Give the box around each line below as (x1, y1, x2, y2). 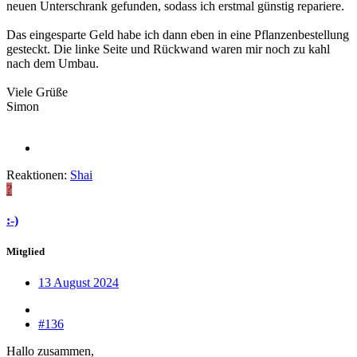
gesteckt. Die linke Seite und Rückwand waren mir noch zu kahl (6, 41, 330, 56)
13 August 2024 (38, 276, 119, 290)
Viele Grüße (6, 84, 68, 99)
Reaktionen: (6, 167, 67, 182)
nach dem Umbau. (6, 56, 99, 70)
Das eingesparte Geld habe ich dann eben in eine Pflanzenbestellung (6, 27, 349, 41)
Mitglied (6, 245, 45, 258)
